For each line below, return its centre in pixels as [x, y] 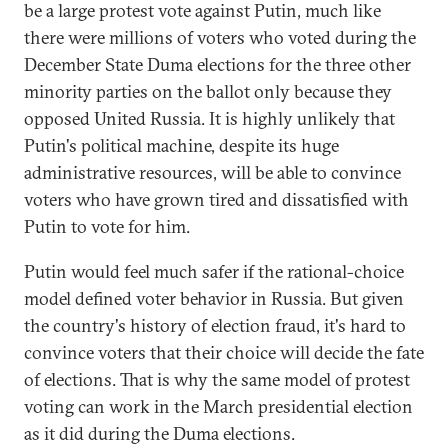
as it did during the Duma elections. [159, 433]
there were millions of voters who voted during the [220, 37]
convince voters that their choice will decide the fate [224, 352]
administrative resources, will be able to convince [212, 172]
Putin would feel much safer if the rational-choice [214, 271]
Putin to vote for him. [107, 226]
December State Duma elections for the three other [217, 64]
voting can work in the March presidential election [218, 406]
